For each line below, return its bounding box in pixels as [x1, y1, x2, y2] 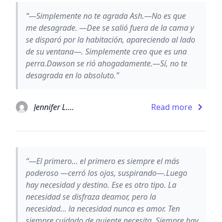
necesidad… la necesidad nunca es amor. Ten [26, 203, 180, 214]
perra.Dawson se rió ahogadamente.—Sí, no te [26, 57, 187, 69]
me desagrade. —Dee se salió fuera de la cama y [26, 22, 194, 33]
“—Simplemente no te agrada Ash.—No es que [26, 10, 186, 21]
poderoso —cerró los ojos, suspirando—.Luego [26, 167, 187, 178]
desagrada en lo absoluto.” [26, 69, 119, 81]
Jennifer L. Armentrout [68, 101, 74, 112]
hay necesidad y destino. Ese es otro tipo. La [26, 179, 176, 190]
